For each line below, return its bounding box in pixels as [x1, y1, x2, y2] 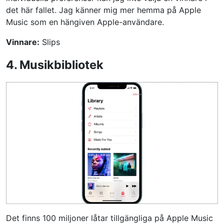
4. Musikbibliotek [6, 57, 103, 72]
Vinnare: [6, 36, 39, 47]
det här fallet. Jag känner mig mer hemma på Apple [6, 4, 201, 15]
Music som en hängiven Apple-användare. [6, 16, 164, 27]
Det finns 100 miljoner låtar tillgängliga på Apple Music [6, 212, 213, 223]
